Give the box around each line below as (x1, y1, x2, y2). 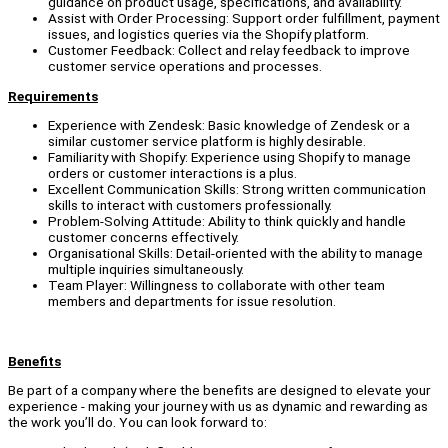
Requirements (8, 87, 98, 104)
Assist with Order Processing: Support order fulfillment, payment (48, 10, 440, 27)
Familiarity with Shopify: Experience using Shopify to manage (48, 149, 411, 166)
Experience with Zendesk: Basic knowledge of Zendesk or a (48, 117, 410, 134)
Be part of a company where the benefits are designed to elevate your (8, 382, 431, 399)
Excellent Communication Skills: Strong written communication (48, 181, 426, 198)
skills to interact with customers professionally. (48, 197, 332, 214)
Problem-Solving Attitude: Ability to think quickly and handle (48, 213, 406, 230)
